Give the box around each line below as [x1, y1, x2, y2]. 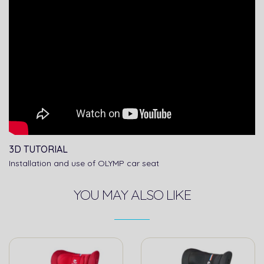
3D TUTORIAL [9, 143, 68, 156]
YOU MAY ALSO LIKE [73, 186, 191, 204]
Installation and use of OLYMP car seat [9, 158, 159, 169]
